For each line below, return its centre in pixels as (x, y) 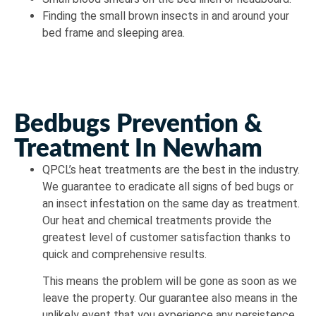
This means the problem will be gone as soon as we (170, 281)
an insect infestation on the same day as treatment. (171, 203)
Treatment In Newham (138, 149)
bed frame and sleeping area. (114, 32)
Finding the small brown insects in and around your (166, 16)
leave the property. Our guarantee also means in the (170, 298)
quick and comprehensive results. (124, 254)
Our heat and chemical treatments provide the (157, 220)
